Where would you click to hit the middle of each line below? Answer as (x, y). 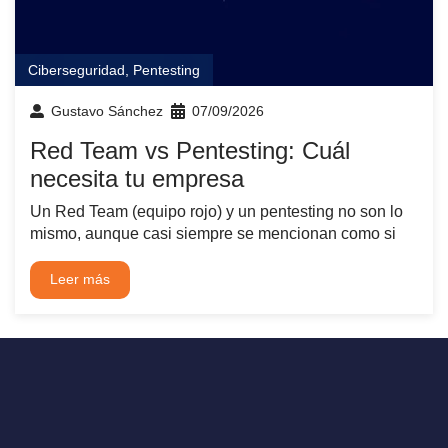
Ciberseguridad (76, 69)
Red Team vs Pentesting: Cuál (190, 150)
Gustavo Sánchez (107, 110)
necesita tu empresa (137, 178)
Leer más (80, 279)
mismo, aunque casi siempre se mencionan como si (213, 233)
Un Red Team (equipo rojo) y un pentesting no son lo (216, 211)
